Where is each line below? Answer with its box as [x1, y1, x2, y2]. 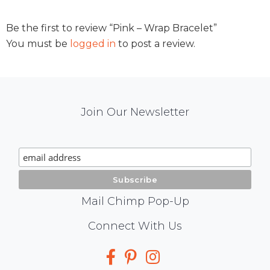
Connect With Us [88, 219, 182, 233]
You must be [6, 37, 70, 49]
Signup [18, 143, 78, 163]
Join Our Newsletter [81, 105, 189, 119]
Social [18, 218, 65, 239]
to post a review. [116, 37, 195, 49]
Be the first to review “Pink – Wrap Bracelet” [6, 22, 217, 34]
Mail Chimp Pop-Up [81, 194, 189, 208]
